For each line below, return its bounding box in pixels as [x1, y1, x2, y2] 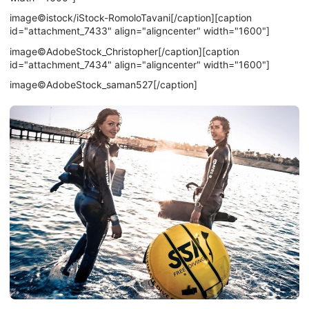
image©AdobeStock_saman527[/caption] [10, 79, 197, 91]
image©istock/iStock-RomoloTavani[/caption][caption [10, 12, 252, 24]
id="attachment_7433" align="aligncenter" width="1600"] [10, 25, 270, 37]
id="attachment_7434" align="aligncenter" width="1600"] [10, 58, 270, 70]
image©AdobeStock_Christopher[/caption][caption [10, 45, 239, 57]
